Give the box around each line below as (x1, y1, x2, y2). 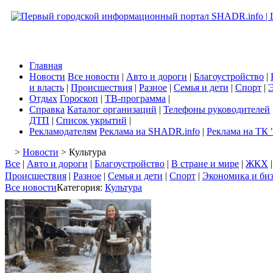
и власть (29, 82, 64, 93)
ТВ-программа (105, 93, 166, 104)
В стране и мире (171, 158, 239, 169)
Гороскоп (60, 93, 98, 104)
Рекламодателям (29, 126, 97, 136)
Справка (29, 104, 65, 115)
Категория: (57, 182, 105, 193)
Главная (29, 60, 62, 71)
